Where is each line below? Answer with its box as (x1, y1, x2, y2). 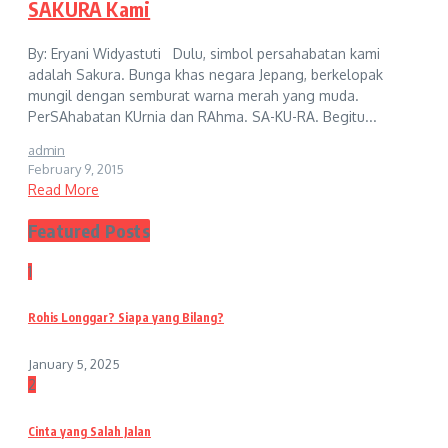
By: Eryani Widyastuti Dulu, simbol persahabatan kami (28, 44, 380, 62)
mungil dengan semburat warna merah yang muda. (28, 86, 359, 104)
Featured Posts (28, 218, 150, 242)
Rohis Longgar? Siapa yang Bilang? (28, 310, 224, 326)
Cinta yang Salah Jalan (28, 424, 151, 440)
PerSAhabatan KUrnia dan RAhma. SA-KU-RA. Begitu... (28, 107, 377, 125)
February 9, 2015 (28, 160, 124, 177)
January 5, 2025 (28, 356, 120, 373)
